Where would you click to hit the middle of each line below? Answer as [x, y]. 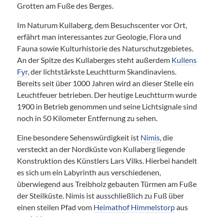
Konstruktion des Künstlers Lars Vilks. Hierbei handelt [107, 160]
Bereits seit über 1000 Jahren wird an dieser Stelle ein [105, 83]
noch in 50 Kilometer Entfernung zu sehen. [87, 118]
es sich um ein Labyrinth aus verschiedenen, [89, 172]
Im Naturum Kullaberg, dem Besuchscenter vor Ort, [102, 25]
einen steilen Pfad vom [55, 207]
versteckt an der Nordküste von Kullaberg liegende [101, 149]
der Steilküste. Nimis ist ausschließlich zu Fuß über [101, 195]
